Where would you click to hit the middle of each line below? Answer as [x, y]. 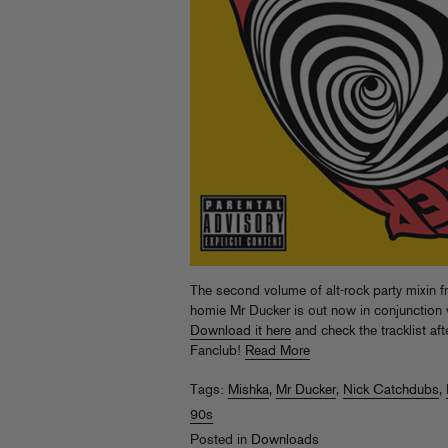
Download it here [240, 331]
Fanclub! [217, 351]
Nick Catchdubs [391, 390]
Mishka [248, 390]
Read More [277, 351]
